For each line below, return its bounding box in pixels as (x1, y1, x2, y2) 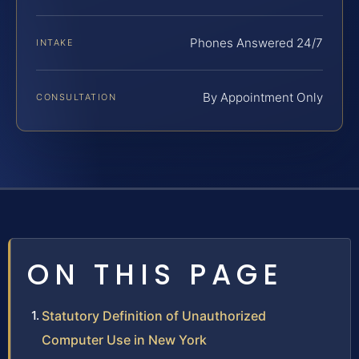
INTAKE (36, 36, 74, 48)
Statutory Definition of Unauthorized (42, 307, 266, 324)
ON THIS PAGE (27, 254, 284, 294)
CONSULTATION (36, 91, 117, 103)
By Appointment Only (203, 89, 323, 105)
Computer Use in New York (42, 331, 207, 348)
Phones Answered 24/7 (190, 34, 323, 50)
